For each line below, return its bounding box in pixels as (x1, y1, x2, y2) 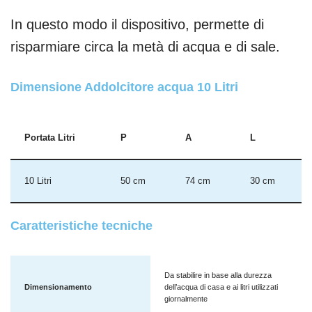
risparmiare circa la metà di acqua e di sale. (10, 38, 280, 54)
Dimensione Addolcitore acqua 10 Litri (10, 79, 238, 94)
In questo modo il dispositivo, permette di (10, 16, 264, 32)
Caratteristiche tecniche (10, 218, 153, 233)
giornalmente (164, 294, 208, 303)
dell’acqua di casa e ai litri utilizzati (164, 282, 278, 291)
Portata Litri (24, 132, 75, 143)
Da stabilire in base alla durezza (164, 270, 272, 279)
